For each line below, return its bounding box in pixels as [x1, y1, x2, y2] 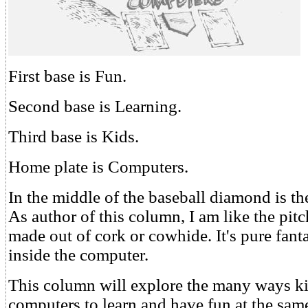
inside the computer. [8, 245, 148, 264]
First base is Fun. [8, 67, 126, 85]
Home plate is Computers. [8, 157, 188, 176]
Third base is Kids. [8, 127, 139, 146]
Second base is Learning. [8, 97, 181, 115]
